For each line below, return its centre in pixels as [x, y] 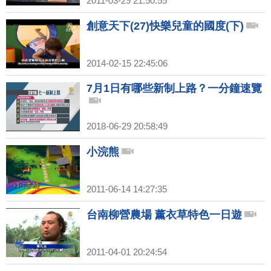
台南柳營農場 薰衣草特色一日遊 [164, 215]
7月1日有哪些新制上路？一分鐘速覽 [174, 89]
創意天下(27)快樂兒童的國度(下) [165, 26]
